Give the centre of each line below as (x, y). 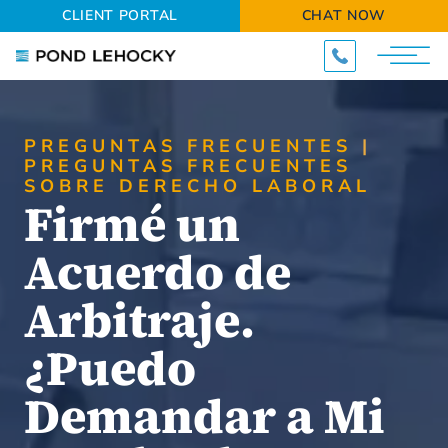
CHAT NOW (344, 15)
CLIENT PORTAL (119, 15)
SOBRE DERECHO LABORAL (197, 186)
